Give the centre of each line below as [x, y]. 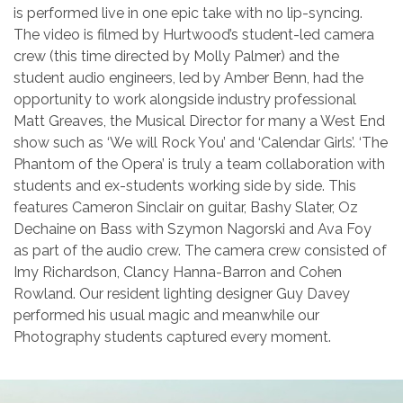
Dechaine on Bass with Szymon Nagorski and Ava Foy [193, 229]
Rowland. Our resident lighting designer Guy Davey [182, 294]
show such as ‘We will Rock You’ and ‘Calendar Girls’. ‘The [201, 143]
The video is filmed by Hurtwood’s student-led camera [194, 35]
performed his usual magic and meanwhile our [166, 315]
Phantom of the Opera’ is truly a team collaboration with [199, 164]
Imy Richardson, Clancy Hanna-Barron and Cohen [178, 272]
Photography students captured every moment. [172, 337]
